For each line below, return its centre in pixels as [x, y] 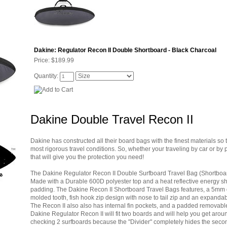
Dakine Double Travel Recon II [112, 119]
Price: [42, 60]
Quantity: [46, 76]
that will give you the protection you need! [87, 157]
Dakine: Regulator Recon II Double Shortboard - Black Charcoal [125, 50]
